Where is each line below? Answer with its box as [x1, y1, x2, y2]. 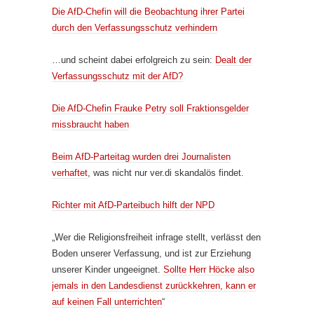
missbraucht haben [52, 118, 129, 130]
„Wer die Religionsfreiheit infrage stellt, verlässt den [52, 231, 261, 243]
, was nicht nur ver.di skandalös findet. [88, 167, 244, 178]
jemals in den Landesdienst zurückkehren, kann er [52, 280, 256, 291]
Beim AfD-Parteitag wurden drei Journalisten [52, 151, 231, 162]
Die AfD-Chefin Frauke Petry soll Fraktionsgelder [52, 102, 249, 114]
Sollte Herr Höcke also [163, 264, 254, 275]
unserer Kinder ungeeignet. [52, 264, 163, 275]
